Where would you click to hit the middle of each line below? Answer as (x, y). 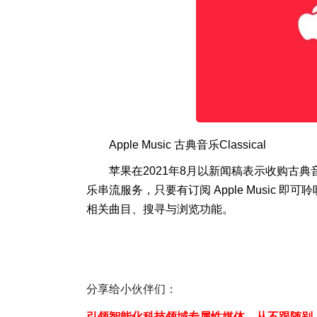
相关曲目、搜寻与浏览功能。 (160, 209)
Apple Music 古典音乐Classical (188, 145)
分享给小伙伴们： (132, 289)
